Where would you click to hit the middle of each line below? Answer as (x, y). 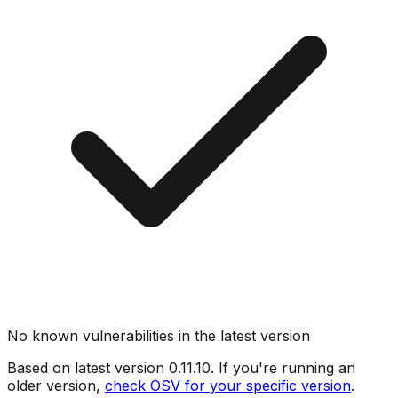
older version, (54, 385)
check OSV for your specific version (228, 385)
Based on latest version (88, 367)
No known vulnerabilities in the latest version (159, 335)
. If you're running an (283, 367)
